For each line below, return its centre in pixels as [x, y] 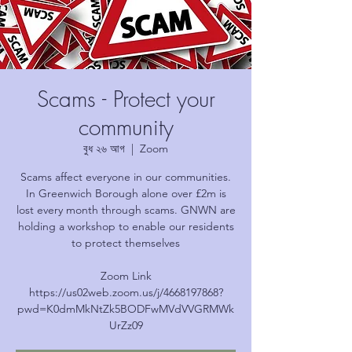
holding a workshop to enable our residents [126, 226]
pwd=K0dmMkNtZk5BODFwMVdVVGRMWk [126, 309]
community [126, 127]
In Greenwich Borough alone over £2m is [126, 193]
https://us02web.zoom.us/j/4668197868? [126, 292]
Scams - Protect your [126, 99]
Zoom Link [126, 276]
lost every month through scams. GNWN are [126, 210]
